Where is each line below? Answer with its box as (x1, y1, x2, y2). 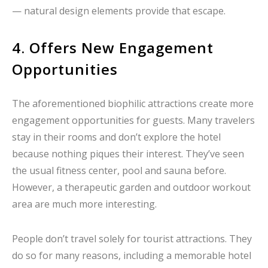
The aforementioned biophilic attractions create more (12, 97, 254, 111)
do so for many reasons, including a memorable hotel (12, 248, 251, 262)
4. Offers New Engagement (12, 38, 214, 58)
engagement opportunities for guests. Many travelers (12, 114, 255, 127)
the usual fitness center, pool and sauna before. (12, 164, 226, 178)
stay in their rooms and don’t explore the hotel (12, 130, 221, 144)
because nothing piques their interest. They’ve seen (12, 147, 244, 161)
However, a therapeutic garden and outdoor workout (12, 181, 251, 194)
